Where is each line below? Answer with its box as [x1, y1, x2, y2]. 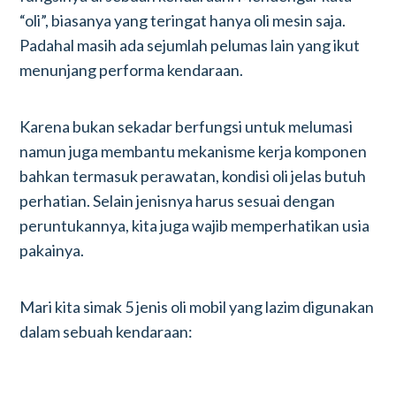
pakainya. [19, 240, 85, 260]
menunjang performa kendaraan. [19, 60, 244, 80]
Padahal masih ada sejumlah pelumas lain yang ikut [19, 35, 361, 55]
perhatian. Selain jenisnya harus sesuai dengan [19, 191, 336, 210]
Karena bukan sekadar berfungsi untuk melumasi [19, 117, 354, 136]
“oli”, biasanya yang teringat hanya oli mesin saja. [19, 11, 346, 30]
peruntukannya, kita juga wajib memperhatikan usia [19, 216, 370, 235]
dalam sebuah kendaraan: [19, 322, 199, 341]
